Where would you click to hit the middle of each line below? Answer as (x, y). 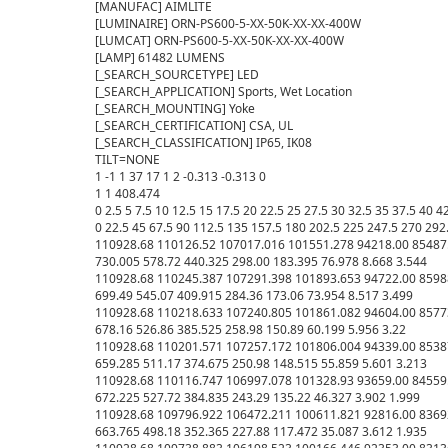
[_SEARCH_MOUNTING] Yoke (175, 109)
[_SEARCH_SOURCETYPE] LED (177, 75)
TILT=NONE (127, 160)
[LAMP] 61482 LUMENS (160, 58)
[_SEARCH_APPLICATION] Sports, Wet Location (223, 92)
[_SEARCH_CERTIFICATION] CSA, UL (194, 126)
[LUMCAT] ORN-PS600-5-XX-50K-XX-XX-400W (219, 41)
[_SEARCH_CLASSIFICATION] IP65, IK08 (203, 143)
